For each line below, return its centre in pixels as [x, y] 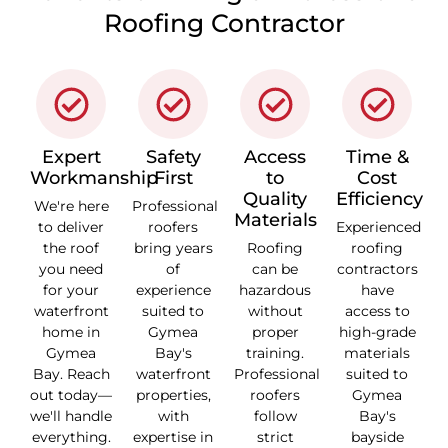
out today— [71, 395]
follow [275, 416]
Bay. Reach [71, 374]
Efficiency [379, 199]
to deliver [71, 227]
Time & [377, 157]
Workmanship [94, 178]
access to [377, 311]
